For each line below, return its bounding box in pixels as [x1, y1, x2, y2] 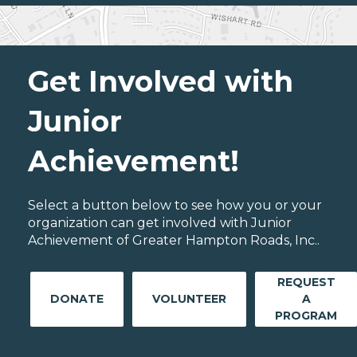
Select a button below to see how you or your [28, 198, 322, 214]
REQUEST [277, 275, 335, 290]
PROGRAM [275, 308, 337, 324]
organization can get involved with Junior [28, 215, 292, 231]
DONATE [50, 292, 104, 307]
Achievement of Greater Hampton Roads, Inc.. [28, 233, 320, 249]
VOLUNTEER [152, 292, 226, 307]
